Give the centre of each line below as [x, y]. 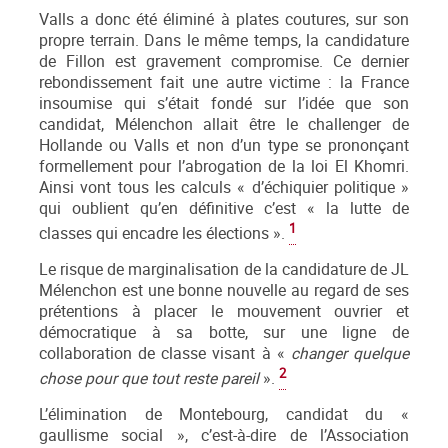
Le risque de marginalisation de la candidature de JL [224, 270]
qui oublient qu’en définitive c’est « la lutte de [224, 208]
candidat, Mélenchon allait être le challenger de [224, 124]
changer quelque [350, 354]
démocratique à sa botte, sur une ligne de [224, 333]
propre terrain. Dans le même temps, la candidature [224, 40]
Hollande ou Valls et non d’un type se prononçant [224, 145]
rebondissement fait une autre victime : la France [224, 82]
